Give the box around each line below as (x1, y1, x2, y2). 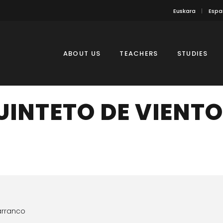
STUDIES (177, 48, 208, 58)
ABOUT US (63, 48, 101, 58)
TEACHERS (119, 48, 158, 58)
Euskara (173, 6, 196, 15)
